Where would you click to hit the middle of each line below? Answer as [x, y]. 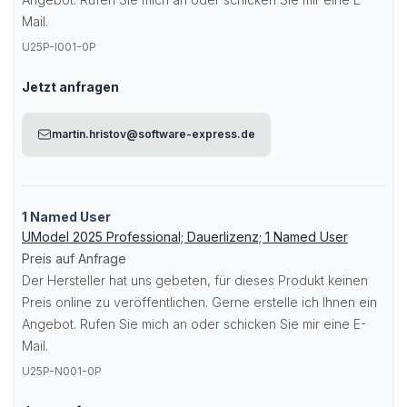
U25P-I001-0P [59, 47]
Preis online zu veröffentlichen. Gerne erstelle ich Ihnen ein [199, 302]
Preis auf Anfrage [74, 258]
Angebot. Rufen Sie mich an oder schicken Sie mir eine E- [194, 324]
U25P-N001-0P [62, 371]
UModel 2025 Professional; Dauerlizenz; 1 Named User [185, 237]
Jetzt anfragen [70, 87]
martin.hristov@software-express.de [154, 134]
